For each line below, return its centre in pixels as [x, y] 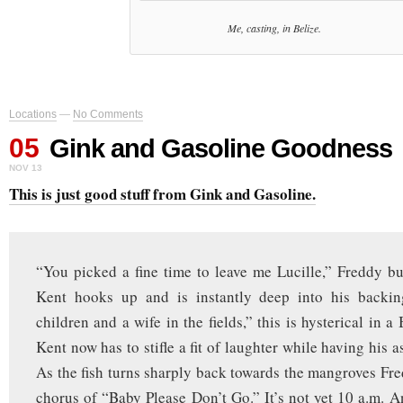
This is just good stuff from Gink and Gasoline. [162, 193]
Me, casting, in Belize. [274, 27]
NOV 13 [26, 167]
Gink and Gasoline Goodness [221, 148]
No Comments [108, 114]
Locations [33, 114]
